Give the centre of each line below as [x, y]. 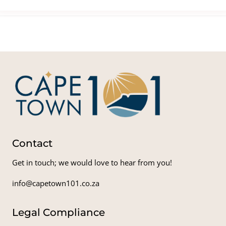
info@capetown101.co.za [55, 183]
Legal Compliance [58, 212]
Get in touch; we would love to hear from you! [92, 162]
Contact [32, 143]
